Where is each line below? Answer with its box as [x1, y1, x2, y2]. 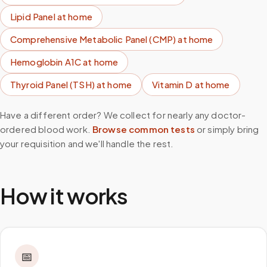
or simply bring [197, 123, 259, 135]
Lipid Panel [10, 11, 55, 22]
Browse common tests [92, 123, 195, 135]
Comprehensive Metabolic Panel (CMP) [10, 33, 176, 45]
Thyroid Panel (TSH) [10, 79, 95, 90]
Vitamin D [152, 79, 193, 90]
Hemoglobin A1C [10, 56, 82, 67]
